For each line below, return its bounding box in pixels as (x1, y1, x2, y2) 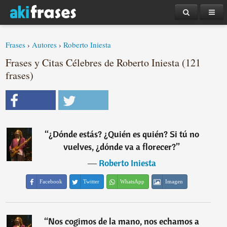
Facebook (40, 178, 63, 184)
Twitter (83, 178, 100, 184)
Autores (32, 40, 57, 50)
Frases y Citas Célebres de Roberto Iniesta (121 (6, 56, 201, 69)
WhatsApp (120, 178, 145, 184)
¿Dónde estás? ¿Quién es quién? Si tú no (48, 128, 199, 140)
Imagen (165, 178, 183, 184)
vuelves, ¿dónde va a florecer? (63, 141, 176, 153)
